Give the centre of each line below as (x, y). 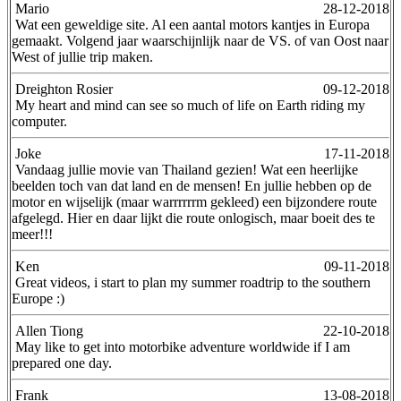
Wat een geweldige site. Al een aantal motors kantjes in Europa (191, 24)
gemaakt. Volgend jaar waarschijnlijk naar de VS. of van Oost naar (200, 40)
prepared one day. (62, 363)
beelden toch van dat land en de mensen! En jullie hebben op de (192, 185)
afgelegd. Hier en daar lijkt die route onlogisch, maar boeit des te (193, 218)
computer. (39, 121)
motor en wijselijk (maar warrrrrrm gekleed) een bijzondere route (194, 201)
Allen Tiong (47, 330)
